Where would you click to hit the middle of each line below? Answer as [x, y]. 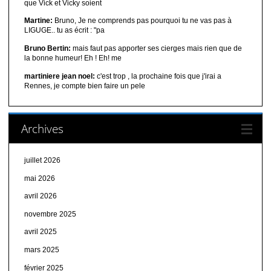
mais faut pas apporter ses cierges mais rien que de [156, 48]
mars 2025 [41, 250]
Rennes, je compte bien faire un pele [84, 86]
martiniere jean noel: [59, 76]
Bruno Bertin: [47, 48]
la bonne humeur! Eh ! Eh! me [73, 58]
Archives [42, 129]
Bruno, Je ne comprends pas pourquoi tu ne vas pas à [142, 21]
